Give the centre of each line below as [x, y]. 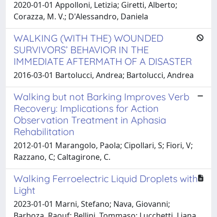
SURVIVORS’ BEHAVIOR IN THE [81, 49]
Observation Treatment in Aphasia [90, 120]
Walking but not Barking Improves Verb [101, 96]
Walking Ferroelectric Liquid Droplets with [106, 178]
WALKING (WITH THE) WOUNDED [88, 38]
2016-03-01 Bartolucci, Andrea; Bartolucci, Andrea [104, 75]
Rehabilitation [44, 131]
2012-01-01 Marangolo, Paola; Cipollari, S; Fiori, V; [103, 145]
